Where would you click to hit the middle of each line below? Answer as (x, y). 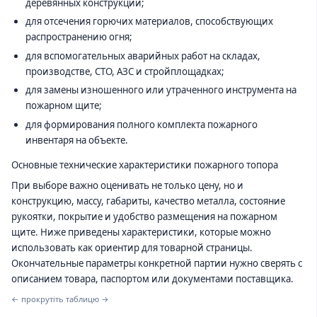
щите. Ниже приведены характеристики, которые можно (141, 232)
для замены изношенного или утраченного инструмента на (161, 90)
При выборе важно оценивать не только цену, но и (127, 185)
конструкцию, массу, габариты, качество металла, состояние (148, 201)
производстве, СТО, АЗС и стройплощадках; (125, 71)
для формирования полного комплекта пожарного (141, 125)
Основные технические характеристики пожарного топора (145, 165)
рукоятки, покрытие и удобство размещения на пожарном (144, 217)
